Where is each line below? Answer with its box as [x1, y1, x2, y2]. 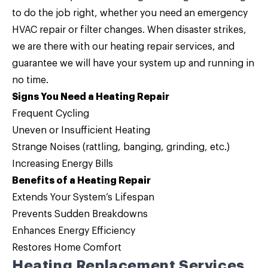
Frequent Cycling [12, 109, 89, 118]
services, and [173, 42, 234, 51]
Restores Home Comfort [12, 243, 121, 252]
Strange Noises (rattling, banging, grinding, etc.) [12, 142, 230, 152]
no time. [12, 75, 48, 85]
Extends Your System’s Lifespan [12, 193, 154, 202]
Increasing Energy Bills [12, 159, 113, 169]
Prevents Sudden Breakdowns [12, 209, 148, 219]
